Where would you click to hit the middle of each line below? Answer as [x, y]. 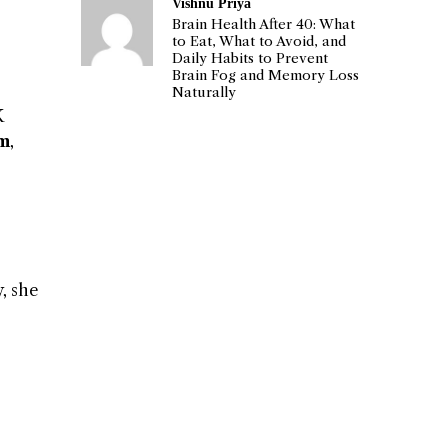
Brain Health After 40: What [264, 25]
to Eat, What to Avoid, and [259, 42]
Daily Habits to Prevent [250, 59]
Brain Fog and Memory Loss [266, 76]
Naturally [204, 93]
